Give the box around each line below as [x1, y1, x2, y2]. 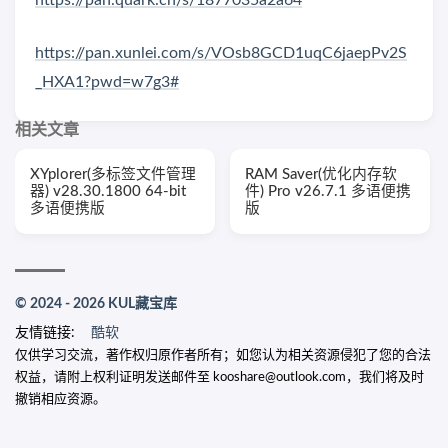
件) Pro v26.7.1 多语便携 [245, 184, 411, 200]
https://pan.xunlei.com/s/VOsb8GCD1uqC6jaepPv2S [35, 45, 407, 62]
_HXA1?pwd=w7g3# [35, 74, 179, 91]
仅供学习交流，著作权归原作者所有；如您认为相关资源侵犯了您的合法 [15, 349, 431, 363]
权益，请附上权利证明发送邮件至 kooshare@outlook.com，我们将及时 [15, 371, 424, 385]
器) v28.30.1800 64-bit [30, 184, 186, 200]
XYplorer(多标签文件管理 [30, 167, 196, 183]
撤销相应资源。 [15, 393, 106, 407]
